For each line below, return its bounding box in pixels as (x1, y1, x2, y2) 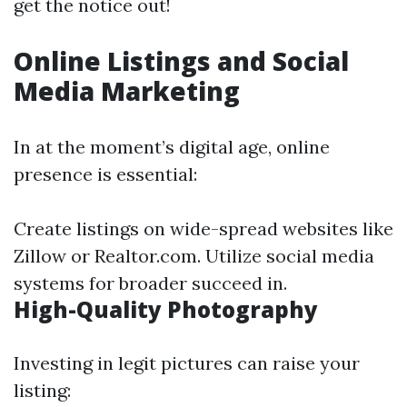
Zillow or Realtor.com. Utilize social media (14, 244, 374, 267)
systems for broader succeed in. (14, 272, 287, 294)
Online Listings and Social (14, 44, 349, 78)
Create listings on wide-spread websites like (14, 217, 393, 240)
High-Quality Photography (14, 294, 318, 324)
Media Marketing (14, 74, 240, 108)
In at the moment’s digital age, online (14, 135, 330, 158)
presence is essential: (14, 163, 197, 185)
